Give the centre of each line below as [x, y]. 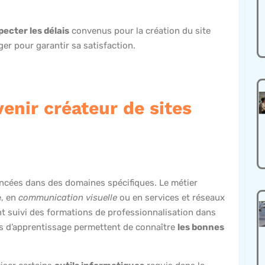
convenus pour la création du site [140, 31]
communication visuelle [68, 198]
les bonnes [201, 227]
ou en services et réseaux [171, 198]
